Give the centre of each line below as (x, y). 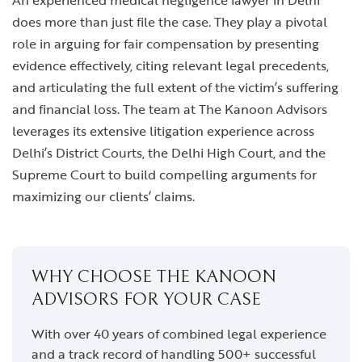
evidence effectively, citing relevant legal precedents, (170, 65)
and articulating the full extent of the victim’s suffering (175, 87)
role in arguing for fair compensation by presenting (166, 44)
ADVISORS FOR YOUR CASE (146, 299)
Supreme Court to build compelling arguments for (164, 175)
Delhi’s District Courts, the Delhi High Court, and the (169, 153)
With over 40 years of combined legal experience (179, 334)
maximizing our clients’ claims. (103, 196)
